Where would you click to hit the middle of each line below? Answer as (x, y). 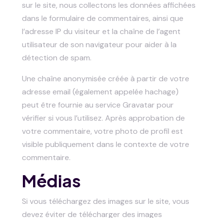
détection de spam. (56, 58)
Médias (51, 181)
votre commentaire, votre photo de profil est (102, 131)
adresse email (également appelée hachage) (100, 92)
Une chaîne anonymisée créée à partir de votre (105, 79)
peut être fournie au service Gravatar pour (98, 105)
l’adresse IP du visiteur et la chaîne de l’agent (101, 31)
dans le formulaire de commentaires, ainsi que (102, 18)
